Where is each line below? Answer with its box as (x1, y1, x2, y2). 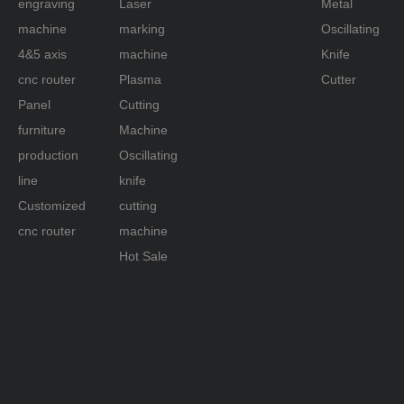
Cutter (321, 72, 356, 87)
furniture (18, 123, 66, 137)
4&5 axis (18, 47, 67, 61)
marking (119, 22, 165, 36)
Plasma (119, 72, 161, 87)
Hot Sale (119, 249, 168, 263)
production (18, 148, 78, 162)
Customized (18, 198, 86, 213)
